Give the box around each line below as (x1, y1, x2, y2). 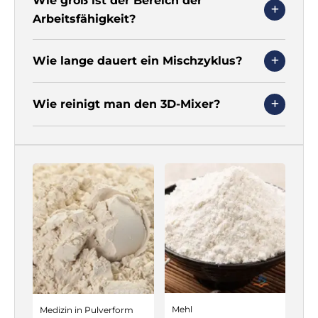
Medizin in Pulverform (40, 304, 133, 315)
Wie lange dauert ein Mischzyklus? (33, 53, 242, 67)
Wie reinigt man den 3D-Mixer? (33, 97, 220, 111)
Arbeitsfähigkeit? (33, 11, 136, 26)
